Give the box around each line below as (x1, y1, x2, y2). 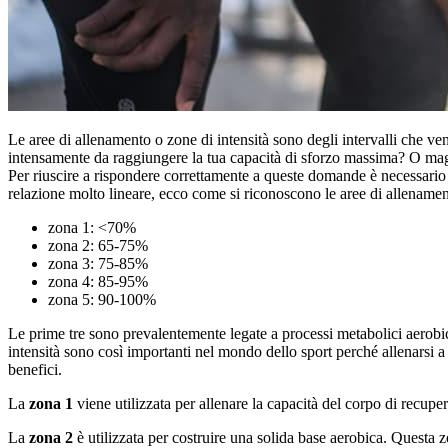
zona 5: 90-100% (48, 291, 156, 309)
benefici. (8, 361, 62, 379)
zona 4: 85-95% (48, 273, 148, 291)
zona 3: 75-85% (48, 255, 148, 273)
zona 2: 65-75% (48, 237, 148, 255)
